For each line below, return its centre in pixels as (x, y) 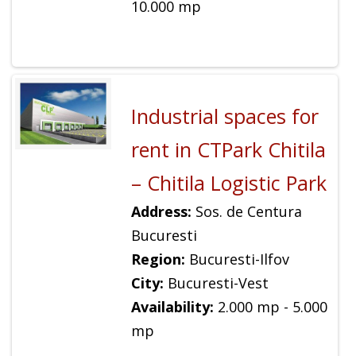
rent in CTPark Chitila (228, 150)
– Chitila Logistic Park (228, 183)
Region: (158, 259)
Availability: (172, 307)
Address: (161, 212)
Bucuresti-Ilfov (237, 259)
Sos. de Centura (246, 212)
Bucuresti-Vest (216, 283)
